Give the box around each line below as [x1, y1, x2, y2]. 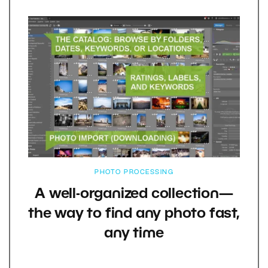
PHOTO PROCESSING [95, 169, 173, 175]
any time [104, 227, 164, 240]
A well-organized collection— [35, 187, 233, 201]
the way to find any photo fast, [28, 207, 240, 221]
